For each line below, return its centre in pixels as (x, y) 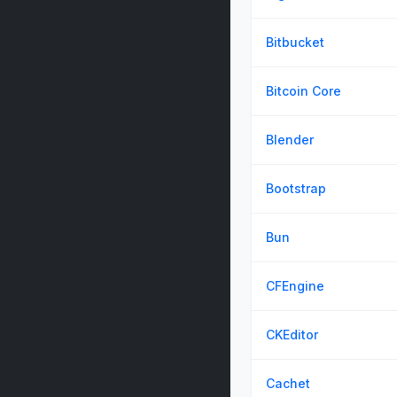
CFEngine (295, 286)
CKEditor (292, 335)
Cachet (288, 383)
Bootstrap (296, 188)
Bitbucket (295, 42)
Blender (290, 140)
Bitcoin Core (304, 91)
